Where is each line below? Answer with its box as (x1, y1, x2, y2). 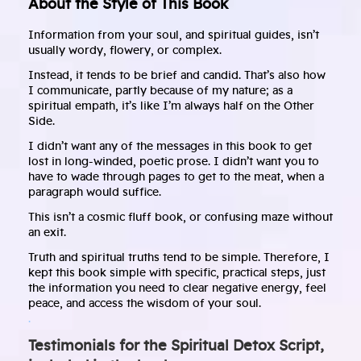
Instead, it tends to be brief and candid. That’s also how (28, 70, 326, 82)
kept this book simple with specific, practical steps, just (28, 268, 326, 280)
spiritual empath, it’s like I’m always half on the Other (28, 101, 314, 113)
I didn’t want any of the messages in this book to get (28, 141, 312, 153)
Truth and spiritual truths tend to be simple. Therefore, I (28, 252, 330, 264)
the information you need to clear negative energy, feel (28, 283, 326, 295)
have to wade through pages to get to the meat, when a (28, 172, 324, 184)
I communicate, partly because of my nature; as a (28, 85, 293, 98)
